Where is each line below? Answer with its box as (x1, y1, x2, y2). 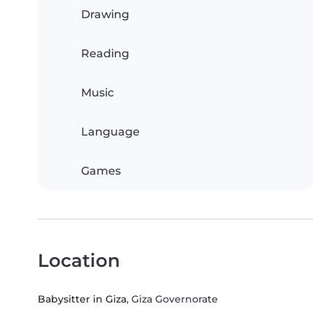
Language (81, 125, 140, 139)
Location (38, 249, 120, 272)
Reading (81, 47, 129, 61)
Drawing (81, 8, 129, 22)
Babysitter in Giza (38, 293, 126, 306)
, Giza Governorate (126, 293, 218, 306)
